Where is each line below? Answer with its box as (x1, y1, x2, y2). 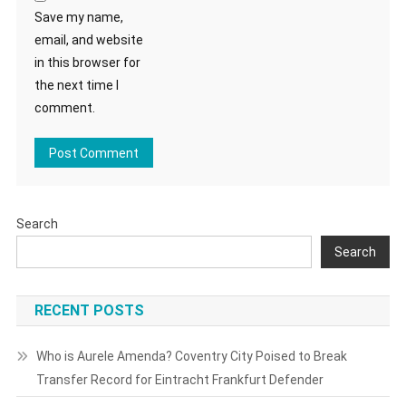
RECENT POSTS (34, 302, 144, 320)
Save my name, (34, 10, 123, 25)
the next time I (34, 78, 119, 93)
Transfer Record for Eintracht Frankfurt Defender (35, 372, 324, 388)
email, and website (34, 33, 143, 48)
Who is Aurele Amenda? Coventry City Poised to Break (35, 349, 347, 364)
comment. (34, 101, 95, 116)
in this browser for (34, 55, 140, 71)
